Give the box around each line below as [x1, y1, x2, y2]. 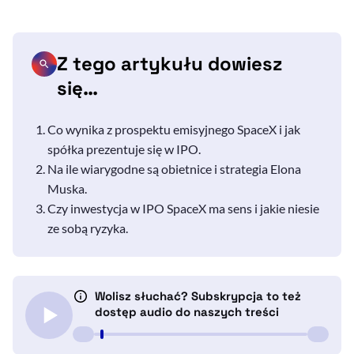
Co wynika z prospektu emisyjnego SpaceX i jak [47, 122, 300, 137]
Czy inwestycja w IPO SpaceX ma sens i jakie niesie [47, 201, 319, 217]
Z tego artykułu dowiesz [57, 51, 282, 77]
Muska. [47, 181, 87, 197]
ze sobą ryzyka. [47, 220, 128, 236]
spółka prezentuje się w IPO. [47, 141, 201, 157]
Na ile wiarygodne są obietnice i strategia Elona [47, 161, 301, 177]
